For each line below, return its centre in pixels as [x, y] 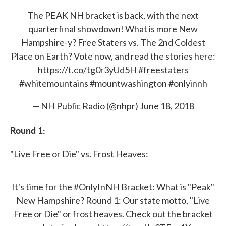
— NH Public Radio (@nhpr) [86, 106]
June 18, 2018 [167, 106]
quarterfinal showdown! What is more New [113, 29]
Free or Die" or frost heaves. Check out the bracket [113, 214]
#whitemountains [53, 83]
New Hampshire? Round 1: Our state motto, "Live [113, 200]
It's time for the [43, 187]
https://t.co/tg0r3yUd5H [87, 70]
